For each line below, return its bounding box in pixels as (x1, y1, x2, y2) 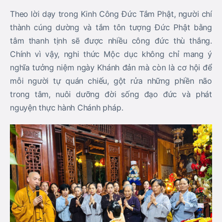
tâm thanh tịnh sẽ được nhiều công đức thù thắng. (10, 35, 212, 46)
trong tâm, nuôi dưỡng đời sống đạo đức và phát (10, 89, 212, 99)
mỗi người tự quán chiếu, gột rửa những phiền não (10, 75, 212, 86)
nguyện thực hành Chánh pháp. (10, 102, 123, 112)
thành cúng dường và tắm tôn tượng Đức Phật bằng (10, 22, 212, 32)
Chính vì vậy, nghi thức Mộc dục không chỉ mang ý (10, 49, 212, 59)
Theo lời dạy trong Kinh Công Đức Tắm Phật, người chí (10, 8, 212, 19)
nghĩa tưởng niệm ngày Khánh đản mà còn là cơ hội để (10, 62, 212, 72)
